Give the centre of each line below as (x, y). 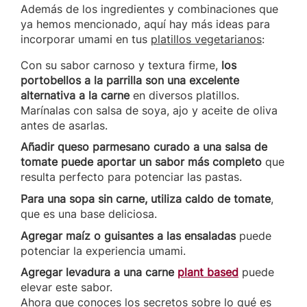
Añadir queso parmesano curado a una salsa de (144, 147)
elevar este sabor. (66, 287)
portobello (48, 80)
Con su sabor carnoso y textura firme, (121, 65)
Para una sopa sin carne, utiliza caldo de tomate (146, 198)
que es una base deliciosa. (89, 213)
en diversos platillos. (184, 95)
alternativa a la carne (75, 95)
